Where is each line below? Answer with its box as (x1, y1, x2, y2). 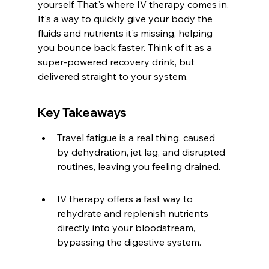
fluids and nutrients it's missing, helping (37, 27, 215, 39)
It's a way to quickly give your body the (37, 13, 215, 25)
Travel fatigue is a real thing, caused (56, 131, 217, 144)
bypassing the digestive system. (56, 236, 201, 248)
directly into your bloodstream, (56, 222, 198, 234)
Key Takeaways (37, 105, 127, 120)
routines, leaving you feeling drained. (56, 160, 220, 172)
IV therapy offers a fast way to (56, 193, 195, 205)
